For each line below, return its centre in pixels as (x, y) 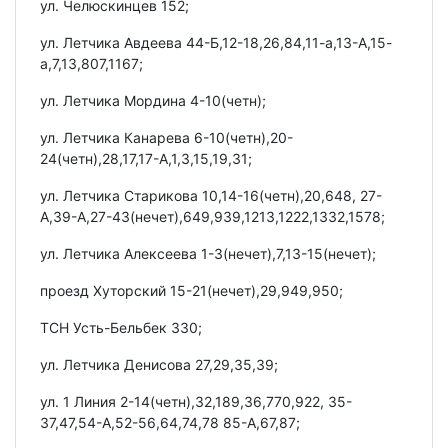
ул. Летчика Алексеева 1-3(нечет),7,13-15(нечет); (208, 253)
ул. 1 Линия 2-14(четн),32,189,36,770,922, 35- (196, 401)
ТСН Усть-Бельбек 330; (121, 327)
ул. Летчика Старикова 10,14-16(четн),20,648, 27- (211, 195)
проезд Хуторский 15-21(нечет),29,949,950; (191, 290)
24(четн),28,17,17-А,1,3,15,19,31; (146, 158)
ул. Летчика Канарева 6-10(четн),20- (166, 137)
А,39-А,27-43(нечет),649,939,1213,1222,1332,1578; (212, 216)
